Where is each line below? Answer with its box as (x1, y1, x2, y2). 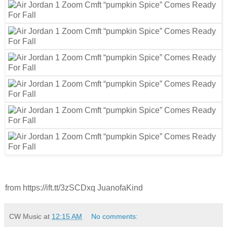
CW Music (9, 212, 42, 221)
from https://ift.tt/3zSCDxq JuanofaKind (5, 183, 143, 193)
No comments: (91, 212, 138, 221)
